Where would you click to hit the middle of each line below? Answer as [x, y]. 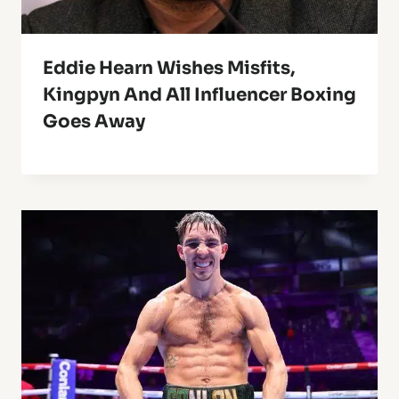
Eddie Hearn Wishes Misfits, [169, 69]
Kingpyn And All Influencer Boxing [199, 95]
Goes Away [94, 122]
